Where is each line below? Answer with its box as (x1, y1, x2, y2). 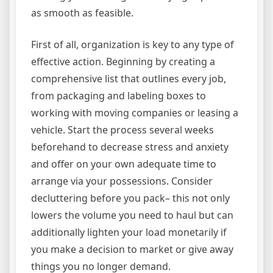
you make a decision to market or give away (31, 243, 233, 257)
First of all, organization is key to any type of (31, 38, 234, 52)
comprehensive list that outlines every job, (31, 72, 226, 86)
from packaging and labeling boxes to (31, 89, 206, 103)
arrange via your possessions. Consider (31, 174, 213, 188)
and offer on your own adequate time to (31, 157, 216, 171)
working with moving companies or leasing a (31, 106, 238, 120)
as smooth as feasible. (31, 6, 133, 20)
